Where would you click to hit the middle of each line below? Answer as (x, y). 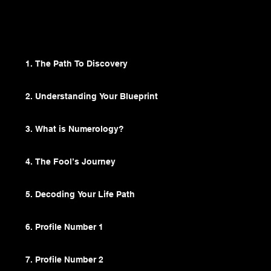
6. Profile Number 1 (65, 227)
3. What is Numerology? (75, 129)
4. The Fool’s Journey (71, 162)
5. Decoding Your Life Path (80, 194)
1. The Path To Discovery (77, 64)
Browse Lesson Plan (58, 32)
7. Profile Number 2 (65, 260)
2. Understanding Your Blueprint (92, 96)
